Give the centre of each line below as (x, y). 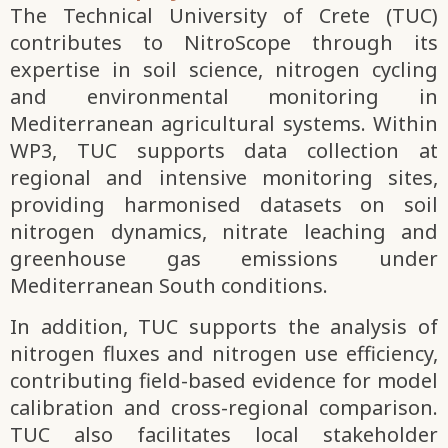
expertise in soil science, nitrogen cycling (224, 69)
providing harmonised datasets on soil (224, 204)
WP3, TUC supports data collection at (224, 150)
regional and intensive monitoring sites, (224, 177)
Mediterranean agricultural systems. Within (224, 123)
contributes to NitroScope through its (224, 42)
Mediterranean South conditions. (169, 285)
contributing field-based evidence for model (224, 381)
